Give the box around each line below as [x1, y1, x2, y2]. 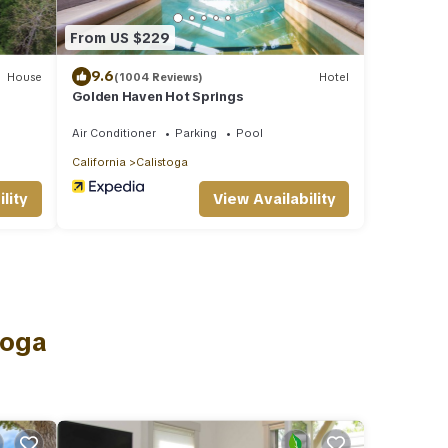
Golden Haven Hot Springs [71, 88, 243, 106]
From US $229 [69, 28, 170, 47]
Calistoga [135, 155, 188, 170]
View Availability [212, 189, 336, 210]
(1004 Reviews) [113, 69, 203, 84]
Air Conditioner [71, 126, 156, 141]
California [71, 155, 126, 170]
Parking [174, 126, 217, 141]
